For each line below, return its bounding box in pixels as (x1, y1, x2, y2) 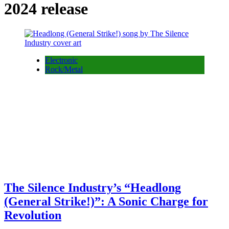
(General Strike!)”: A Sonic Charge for (4, 194, 208, 208)
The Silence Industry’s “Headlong (4, 180, 181, 194)
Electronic (45, 56, 78, 64)
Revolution (4, 208, 61, 222)
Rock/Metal (45, 65, 83, 74)
